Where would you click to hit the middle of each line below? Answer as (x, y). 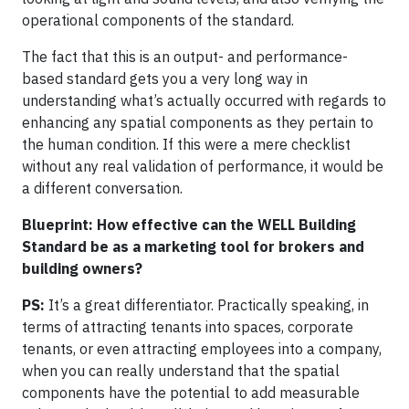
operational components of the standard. (158, 20)
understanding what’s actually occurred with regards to (204, 100)
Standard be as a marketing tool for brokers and (193, 246)
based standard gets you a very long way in (165, 79)
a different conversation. (102, 188)
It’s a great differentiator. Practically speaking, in (207, 305)
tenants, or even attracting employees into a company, (202, 349)
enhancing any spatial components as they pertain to (198, 122)
